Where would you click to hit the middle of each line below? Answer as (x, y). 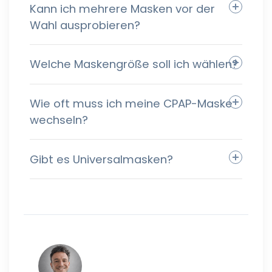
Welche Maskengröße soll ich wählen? (134, 64)
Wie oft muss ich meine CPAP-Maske (131, 104)
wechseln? (59, 120)
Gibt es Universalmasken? (101, 159)
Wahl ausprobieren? (85, 25)
